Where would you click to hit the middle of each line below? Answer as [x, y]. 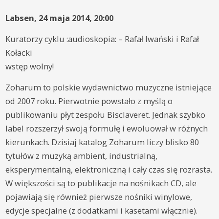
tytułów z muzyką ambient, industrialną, [82, 155]
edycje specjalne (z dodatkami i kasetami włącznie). [102, 210]
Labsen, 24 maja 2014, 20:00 [60, 18]
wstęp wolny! [30, 66]
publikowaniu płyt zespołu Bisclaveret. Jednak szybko [106, 114]
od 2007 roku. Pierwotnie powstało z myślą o [89, 101]
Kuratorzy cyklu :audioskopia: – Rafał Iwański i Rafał [102, 39]
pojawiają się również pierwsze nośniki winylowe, [99, 197]
